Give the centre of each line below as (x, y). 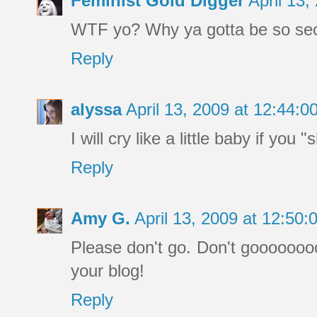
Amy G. (100, 219)
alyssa (96, 110)
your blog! (108, 271)
